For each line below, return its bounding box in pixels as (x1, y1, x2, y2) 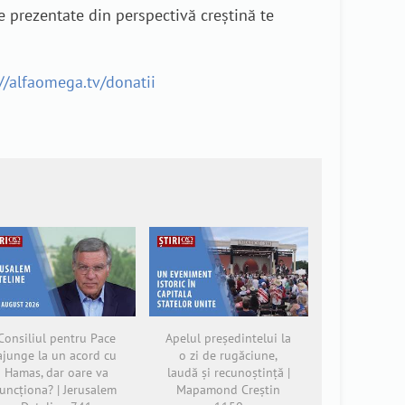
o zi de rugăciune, (179, 346, 278, 363)
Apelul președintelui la (165, 329, 292, 346)
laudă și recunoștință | (166, 363, 290, 381)
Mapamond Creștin (176, 381, 281, 398)
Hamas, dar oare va (4, 363, 108, 381)
